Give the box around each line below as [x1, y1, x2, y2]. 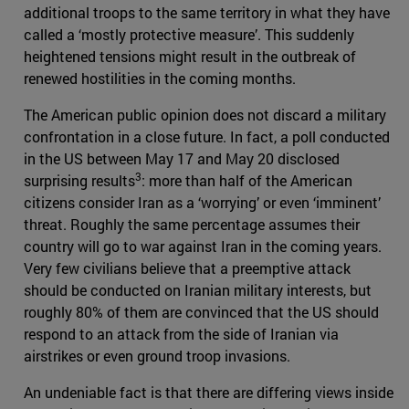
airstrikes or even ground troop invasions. [24, 346, 290, 366]
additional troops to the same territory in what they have [24, 3, 390, 23]
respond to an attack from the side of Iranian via [24, 324, 339, 344]
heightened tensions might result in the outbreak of [24, 47, 356, 67]
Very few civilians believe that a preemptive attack [24, 258, 351, 278]
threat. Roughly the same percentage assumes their [24, 215, 360, 235]
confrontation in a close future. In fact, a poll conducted [24, 127, 390, 147]
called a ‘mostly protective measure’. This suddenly [24, 25, 354, 45]
